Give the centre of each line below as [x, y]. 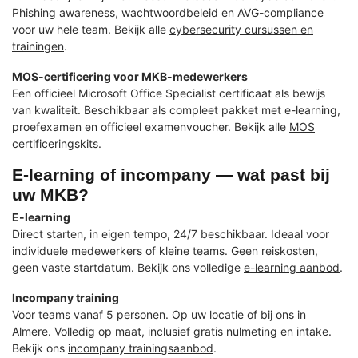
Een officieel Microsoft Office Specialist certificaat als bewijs [169, 93]
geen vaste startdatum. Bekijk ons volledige [128, 268]
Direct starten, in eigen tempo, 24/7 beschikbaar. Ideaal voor [171, 234]
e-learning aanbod [292, 268]
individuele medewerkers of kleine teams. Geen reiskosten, [165, 251]
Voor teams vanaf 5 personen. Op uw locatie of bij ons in [159, 315]
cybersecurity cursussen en [241, 29]
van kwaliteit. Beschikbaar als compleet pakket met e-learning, [176, 109]
